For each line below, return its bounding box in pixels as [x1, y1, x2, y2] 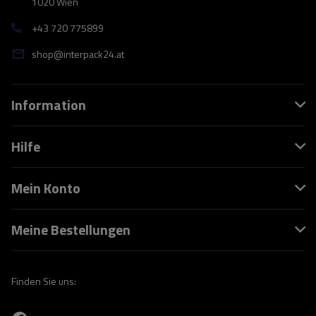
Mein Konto [11, 177, 80, 199]
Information [11, 94, 86, 116]
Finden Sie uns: [11, 274, 76, 288]
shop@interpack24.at [32, 47, 124, 61]
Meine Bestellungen [11, 219, 130, 241]
